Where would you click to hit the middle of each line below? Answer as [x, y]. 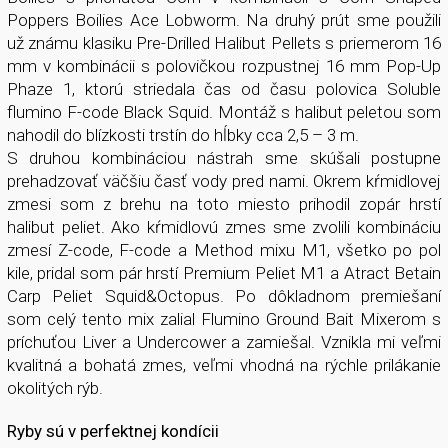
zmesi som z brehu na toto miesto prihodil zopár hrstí [224, 204]
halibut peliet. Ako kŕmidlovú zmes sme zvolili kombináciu [224, 227]
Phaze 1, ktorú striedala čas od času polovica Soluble [224, 89]
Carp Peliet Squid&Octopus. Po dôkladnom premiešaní [224, 296]
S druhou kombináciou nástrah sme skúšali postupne [224, 158]
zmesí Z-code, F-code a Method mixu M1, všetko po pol [224, 250]
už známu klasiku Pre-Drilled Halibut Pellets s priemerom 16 [224, 43]
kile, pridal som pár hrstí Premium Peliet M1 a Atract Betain [224, 273]
